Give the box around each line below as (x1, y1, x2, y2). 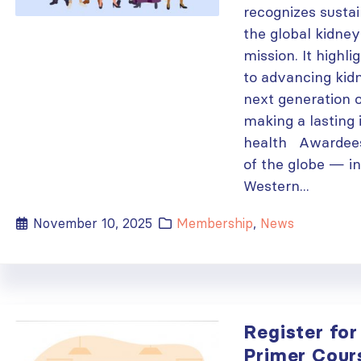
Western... (243, 176, 310, 195)
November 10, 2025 (33, 215, 153, 231)
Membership (176, 215, 254, 231)
